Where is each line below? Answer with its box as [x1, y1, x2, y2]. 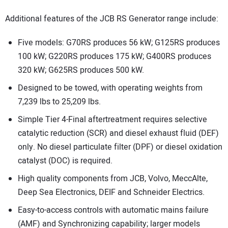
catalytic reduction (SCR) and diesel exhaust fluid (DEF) [18, 127, 219, 139]
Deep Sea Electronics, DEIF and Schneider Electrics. [18, 186, 205, 198]
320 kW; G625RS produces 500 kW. [18, 64, 144, 76]
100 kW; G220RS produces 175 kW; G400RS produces [18, 50, 211, 63]
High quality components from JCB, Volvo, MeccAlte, [18, 173, 208, 185]
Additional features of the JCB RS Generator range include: [5, 13, 218, 25]
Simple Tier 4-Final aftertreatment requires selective [18, 113, 207, 126]
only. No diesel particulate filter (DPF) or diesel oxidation [18, 141, 222, 153]
